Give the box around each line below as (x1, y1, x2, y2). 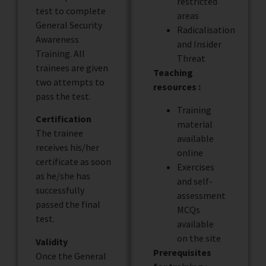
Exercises (176, 160, 214, 173)
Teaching (153, 66, 193, 79)
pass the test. (36, 90, 91, 102)
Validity (36, 235, 68, 248)
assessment (176, 189, 226, 201)
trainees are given (36, 61, 108, 74)
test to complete (36, 4, 106, 17)
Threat (176, 52, 205, 65)
